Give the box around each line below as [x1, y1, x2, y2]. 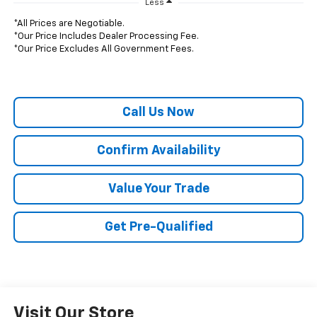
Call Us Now [122, 106, 195, 120]
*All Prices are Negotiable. [13, 19, 125, 29]
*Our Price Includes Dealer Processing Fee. [13, 32, 199, 42]
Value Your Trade [108, 183, 209, 196]
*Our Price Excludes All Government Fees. [13, 45, 194, 54]
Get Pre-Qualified [104, 221, 213, 234]
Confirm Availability [96, 144, 221, 158]
